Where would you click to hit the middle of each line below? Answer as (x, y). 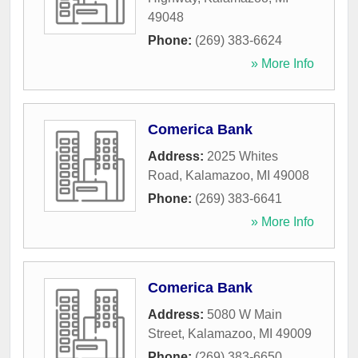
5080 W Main (245, 315)
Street (165, 334)
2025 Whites (243, 157)
